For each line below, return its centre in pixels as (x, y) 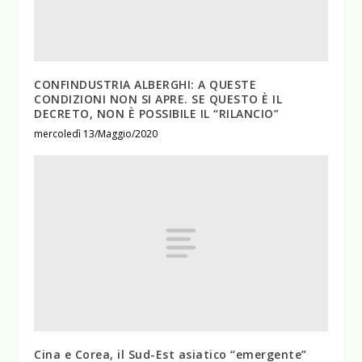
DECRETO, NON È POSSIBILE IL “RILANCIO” (157, 114)
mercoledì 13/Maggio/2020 (96, 134)
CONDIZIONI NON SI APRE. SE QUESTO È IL (158, 99)
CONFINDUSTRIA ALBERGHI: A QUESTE (145, 85)
